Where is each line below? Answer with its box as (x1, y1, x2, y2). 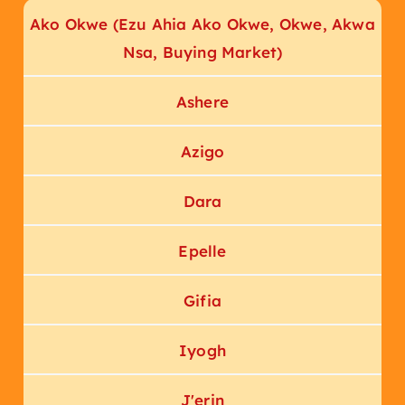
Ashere (175, 92, 230, 111)
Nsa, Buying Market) (122, 42, 283, 61)
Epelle (178, 241, 227, 260)
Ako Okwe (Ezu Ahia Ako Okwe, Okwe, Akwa (30, 14, 375, 33)
